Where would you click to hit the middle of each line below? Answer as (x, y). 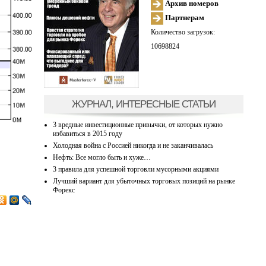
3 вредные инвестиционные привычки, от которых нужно (137, 124)
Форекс (64, 190)
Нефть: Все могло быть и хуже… (102, 157)
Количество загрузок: (183, 32)
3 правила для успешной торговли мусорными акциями (135, 169)
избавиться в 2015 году (87, 133)
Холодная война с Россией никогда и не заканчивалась (133, 145)
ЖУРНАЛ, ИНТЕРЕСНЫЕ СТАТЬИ (143, 104)
